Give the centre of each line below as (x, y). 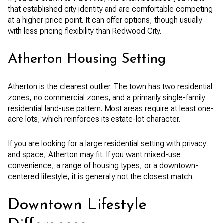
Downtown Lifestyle (77, 205)
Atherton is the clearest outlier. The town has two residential (110, 87)
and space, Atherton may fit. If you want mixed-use (94, 154)
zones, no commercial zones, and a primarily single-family (107, 98)
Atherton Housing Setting (87, 59)
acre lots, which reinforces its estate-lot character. (94, 119)
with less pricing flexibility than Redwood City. (85, 31)
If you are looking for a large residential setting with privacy (107, 143)
